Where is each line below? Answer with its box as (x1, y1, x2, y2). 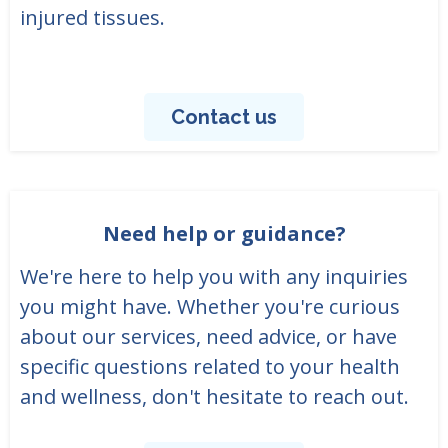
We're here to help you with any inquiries (20, 263, 408, 291)
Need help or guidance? (102, 220, 346, 248)
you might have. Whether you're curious (20, 293, 400, 321)
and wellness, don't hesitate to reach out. (20, 383, 409, 411)
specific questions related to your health (20, 353, 400, 381)
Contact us (171, 105, 277, 130)
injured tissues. (20, 4, 165, 32)
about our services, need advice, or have (20, 323, 397, 351)
